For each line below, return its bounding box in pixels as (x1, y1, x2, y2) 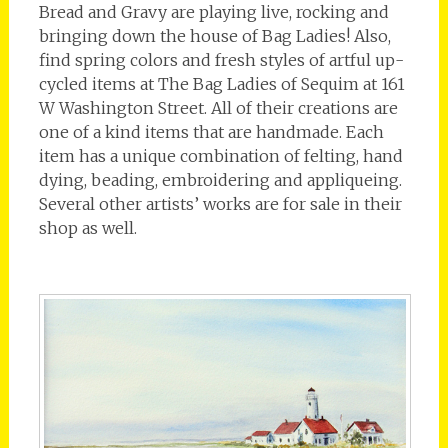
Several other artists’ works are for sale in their (38, 193, 402, 214)
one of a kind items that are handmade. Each (38, 121, 384, 142)
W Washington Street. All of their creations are (38, 97, 398, 118)
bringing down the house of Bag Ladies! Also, (38, 25, 391, 46)
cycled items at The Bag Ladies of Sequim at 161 (38, 73, 405, 94)
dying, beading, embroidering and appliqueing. (38, 169, 402, 190)
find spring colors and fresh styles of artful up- (38, 49, 404, 70)
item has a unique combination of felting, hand (38, 145, 403, 166)
